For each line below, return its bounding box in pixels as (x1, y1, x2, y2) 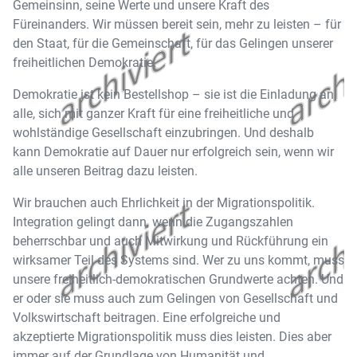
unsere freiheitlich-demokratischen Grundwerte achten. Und (13, 272, 343, 287)
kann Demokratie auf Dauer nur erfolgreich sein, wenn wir (13, 144, 334, 159)
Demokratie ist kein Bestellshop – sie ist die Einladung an (13, 87, 334, 102)
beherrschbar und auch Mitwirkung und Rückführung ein (13, 233, 328, 249)
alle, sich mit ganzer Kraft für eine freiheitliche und (13, 106, 294, 121)
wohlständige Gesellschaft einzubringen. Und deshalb (13, 125, 314, 140)
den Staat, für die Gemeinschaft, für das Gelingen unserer (13, 36, 333, 51)
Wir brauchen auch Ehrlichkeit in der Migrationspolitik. (13, 195, 315, 210)
